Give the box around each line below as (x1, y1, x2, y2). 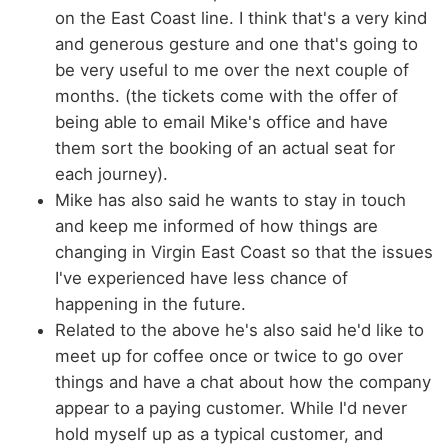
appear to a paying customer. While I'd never (55, 398, 407, 419)
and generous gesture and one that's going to (55, 34, 418, 55)
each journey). (55, 164, 168, 185)
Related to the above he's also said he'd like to (55, 320, 424, 341)
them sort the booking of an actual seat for (55, 138, 395, 159)
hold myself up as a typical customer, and (55, 424, 383, 445)
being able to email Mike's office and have (55, 112, 388, 133)
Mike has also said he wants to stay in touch (55, 190, 406, 211)
